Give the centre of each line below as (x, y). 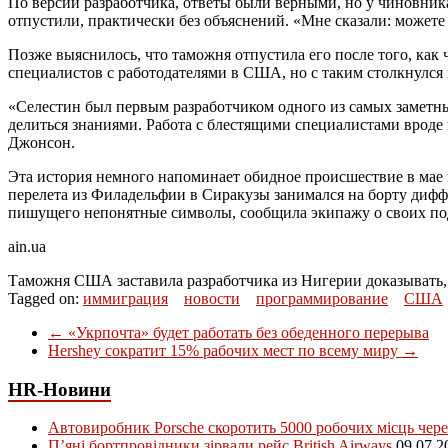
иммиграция (125, 298)
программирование (322, 298)
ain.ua (27, 246)
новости (212, 298)
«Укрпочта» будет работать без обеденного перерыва (246, 332)
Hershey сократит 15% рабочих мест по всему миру (225, 350)
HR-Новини (59, 389)
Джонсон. (41, 142)
